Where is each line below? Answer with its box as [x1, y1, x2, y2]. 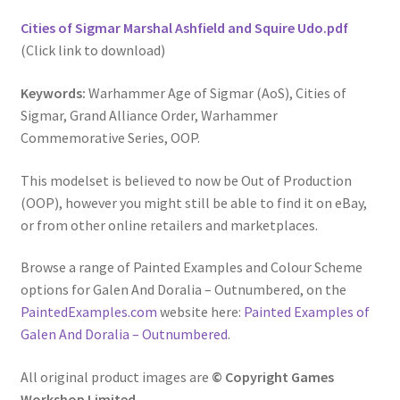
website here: [156, 303, 244, 321]
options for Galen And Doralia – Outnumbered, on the [20, 280, 346, 299]
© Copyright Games [211, 367, 334, 386]
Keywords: [20, 84, 88, 102]
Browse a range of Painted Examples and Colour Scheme [20, 258, 362, 277]
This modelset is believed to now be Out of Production [20, 171, 352, 189]
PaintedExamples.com [20, 303, 157, 321]
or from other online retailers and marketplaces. [20, 215, 318, 234]
